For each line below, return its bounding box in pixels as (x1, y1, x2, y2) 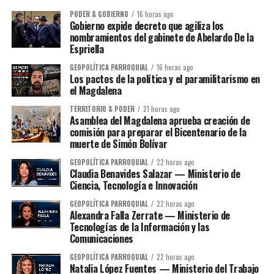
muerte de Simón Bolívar (69, 136, 168, 152)
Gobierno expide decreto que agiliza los (69, 18, 224, 33)
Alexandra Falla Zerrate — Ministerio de (69, 208, 231, 223)
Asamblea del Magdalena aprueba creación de (69, 113, 250, 128)
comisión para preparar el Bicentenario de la (69, 125, 246, 140)
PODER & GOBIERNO (69, 9, 128, 19)
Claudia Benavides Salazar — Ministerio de (69, 166, 240, 182)
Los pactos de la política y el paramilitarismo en (69, 72, 260, 86)
